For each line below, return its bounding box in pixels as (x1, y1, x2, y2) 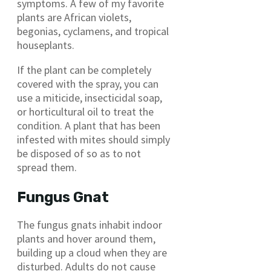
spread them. (17, 160, 77, 175)
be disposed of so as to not (17, 146, 141, 161)
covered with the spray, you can (17, 77, 158, 91)
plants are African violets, (17, 10, 131, 25)
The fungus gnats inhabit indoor (17, 218, 162, 232)
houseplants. (17, 38, 74, 53)
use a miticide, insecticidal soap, (17, 91, 162, 105)
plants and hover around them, (17, 232, 155, 246)
